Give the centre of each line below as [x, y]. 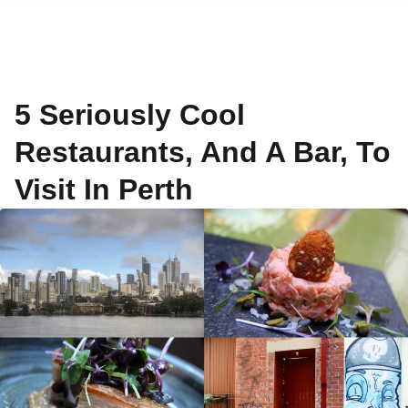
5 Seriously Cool [130, 115]
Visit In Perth [104, 189]
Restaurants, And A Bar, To [203, 152]
